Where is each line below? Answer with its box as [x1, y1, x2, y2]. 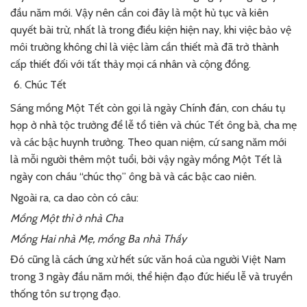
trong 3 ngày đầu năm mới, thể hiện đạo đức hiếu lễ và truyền [10, 270, 293, 284]
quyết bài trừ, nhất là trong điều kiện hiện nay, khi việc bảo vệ [10, 23, 291, 36]
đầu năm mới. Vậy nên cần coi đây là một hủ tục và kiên [10, 5, 269, 19]
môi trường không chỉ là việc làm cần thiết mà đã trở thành [10, 40, 279, 53]
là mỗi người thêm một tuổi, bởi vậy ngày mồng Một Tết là [10, 153, 282, 167]
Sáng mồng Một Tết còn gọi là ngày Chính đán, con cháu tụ [10, 101, 285, 115]
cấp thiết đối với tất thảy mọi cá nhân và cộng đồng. [10, 57, 251, 71]
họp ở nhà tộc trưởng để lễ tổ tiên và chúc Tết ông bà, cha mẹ [10, 119, 297, 132]
